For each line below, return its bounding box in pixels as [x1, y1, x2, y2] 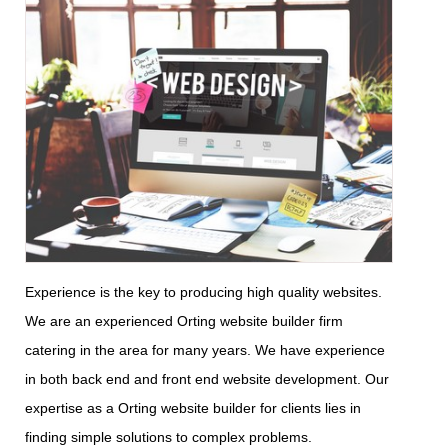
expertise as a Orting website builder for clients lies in [25, 399, 361, 416]
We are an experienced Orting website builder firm [25, 312, 343, 329]
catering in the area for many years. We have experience [25, 341, 385, 358]
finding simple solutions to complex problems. [25, 428, 312, 445]
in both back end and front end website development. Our [25, 370, 389, 387]
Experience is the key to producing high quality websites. [25, 283, 382, 300]
